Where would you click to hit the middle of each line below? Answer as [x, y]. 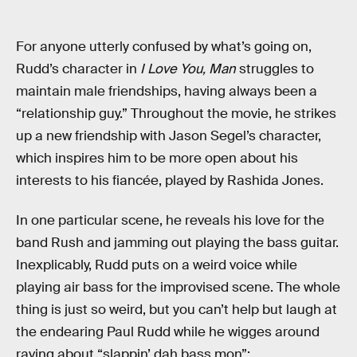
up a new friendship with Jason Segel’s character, [169, 136]
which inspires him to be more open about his [157, 159]
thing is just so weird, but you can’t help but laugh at [177, 309]
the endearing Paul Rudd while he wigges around [168, 331]
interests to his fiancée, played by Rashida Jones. [170, 181]
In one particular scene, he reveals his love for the [170, 220]
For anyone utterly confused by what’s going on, [164, 47]
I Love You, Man [188, 69]
